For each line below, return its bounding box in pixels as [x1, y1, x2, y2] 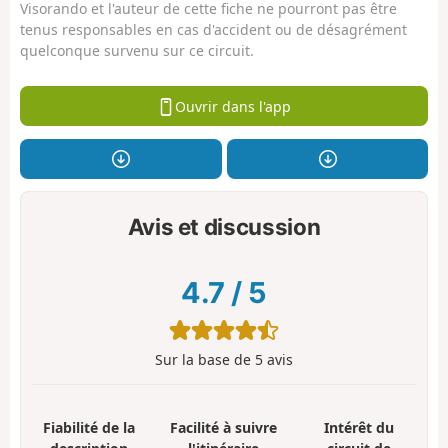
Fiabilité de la [42, 418, 135, 438]
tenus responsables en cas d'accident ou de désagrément [20, 19, 407, 39]
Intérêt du [324, 418, 395, 438]
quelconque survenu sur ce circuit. [20, 40, 254, 60]
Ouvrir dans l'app [174, 96, 291, 116]
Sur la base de [155, 350, 255, 370]
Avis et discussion [127, 212, 321, 240]
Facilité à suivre [170, 418, 278, 438]
